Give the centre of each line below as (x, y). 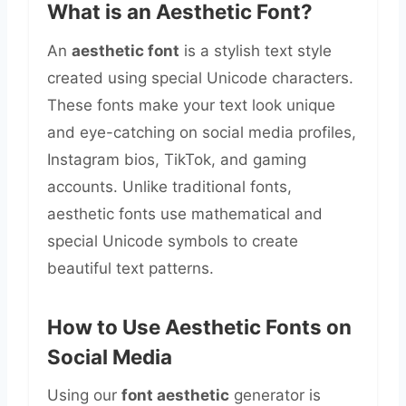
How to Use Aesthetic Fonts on (199, 327)
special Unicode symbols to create (173, 241)
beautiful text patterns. (130, 268)
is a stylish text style (256, 50)
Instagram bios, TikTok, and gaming (177, 159)
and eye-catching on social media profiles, (202, 132)
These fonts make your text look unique (191, 105)
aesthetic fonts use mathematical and (185, 213)
